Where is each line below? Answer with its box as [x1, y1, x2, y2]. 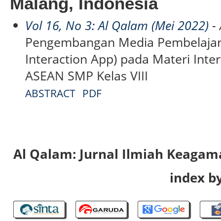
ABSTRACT [25, 85, 76, 100]
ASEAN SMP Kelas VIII [25, 67, 148, 84]
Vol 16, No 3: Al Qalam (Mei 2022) [25, 16, 209, 34]
